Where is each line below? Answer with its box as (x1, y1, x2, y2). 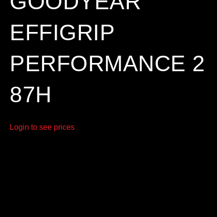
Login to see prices (10, 123, 75, 131)
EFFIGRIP (10, 19, 114, 45)
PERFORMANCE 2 (10, 50, 205, 76)
